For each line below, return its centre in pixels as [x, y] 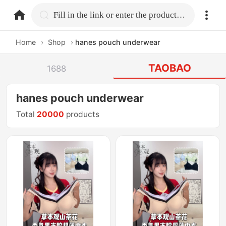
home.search [79, 14]
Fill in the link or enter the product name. [181, 15]
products [82, 115]
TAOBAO [169, 68]
